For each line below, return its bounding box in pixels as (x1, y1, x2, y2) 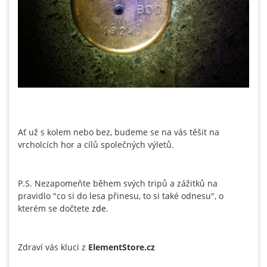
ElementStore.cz (88, 241, 155, 253)
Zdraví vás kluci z (18, 241, 88, 253)
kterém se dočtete (18, 202, 92, 214)
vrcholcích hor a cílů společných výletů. (18, 138, 176, 150)
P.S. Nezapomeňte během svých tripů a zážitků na (18, 177, 218, 189)
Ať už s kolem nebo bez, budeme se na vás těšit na (18, 126, 219, 138)
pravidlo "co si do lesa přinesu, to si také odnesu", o (18, 190, 223, 201)
